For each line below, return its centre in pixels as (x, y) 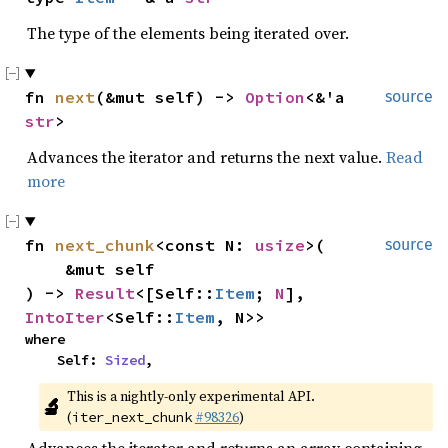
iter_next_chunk (131, 417)
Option (275, 97)
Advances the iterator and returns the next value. (206, 157)
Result (105, 293)
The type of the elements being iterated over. (188, 33)
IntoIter (65, 317)
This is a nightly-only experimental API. (190, 396)
